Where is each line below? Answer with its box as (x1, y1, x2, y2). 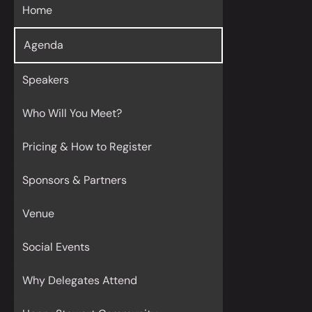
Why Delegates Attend (22, 273, 137, 288)
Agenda (24, 38, 63, 52)
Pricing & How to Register (22, 139, 152, 154)
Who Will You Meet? (22, 106, 122, 120)
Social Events (22, 240, 90, 254)
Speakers (22, 72, 69, 87)
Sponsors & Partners (22, 173, 127, 187)
